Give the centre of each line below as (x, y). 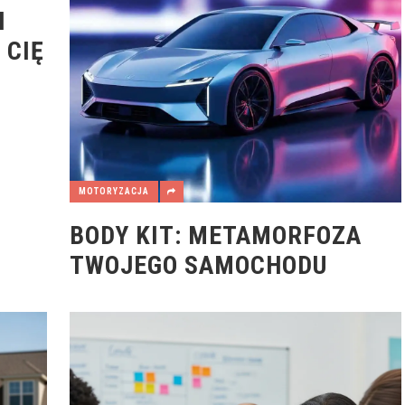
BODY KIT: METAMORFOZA (215, 236)
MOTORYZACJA (113, 192)
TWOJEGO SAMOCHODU (198, 266)
